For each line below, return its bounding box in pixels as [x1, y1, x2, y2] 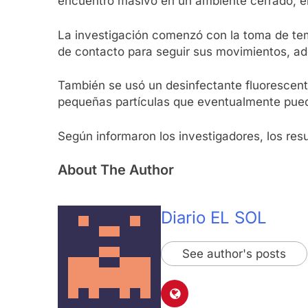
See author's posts [182, 247, 286, 261]
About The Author [58, 162, 174, 179]
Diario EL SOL [161, 208, 267, 228]
